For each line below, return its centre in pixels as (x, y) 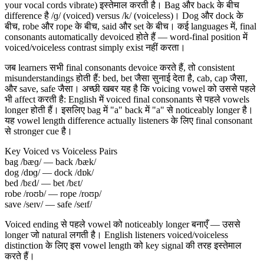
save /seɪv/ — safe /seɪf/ (48, 204)
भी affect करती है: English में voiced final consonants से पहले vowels (127, 100)
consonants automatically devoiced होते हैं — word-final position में (126, 37)
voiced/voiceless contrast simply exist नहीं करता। (95, 48)
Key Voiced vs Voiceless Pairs (61, 151)
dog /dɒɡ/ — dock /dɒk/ (49, 173)
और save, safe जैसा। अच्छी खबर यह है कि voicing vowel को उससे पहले (130, 89)
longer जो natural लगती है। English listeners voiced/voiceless (116, 235)
